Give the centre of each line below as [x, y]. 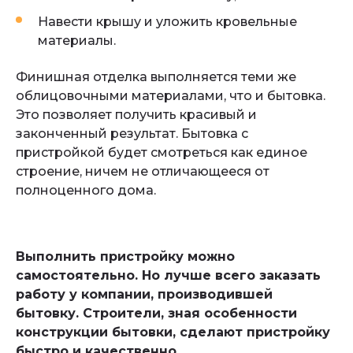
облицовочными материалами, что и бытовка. [171, 96]
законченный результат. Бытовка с [132, 134]
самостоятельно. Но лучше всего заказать [168, 275]
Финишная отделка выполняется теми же [156, 77]
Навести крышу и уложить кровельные [167, 22]
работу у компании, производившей [144, 294]
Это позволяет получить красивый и [136, 115]
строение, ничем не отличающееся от [143, 171]
